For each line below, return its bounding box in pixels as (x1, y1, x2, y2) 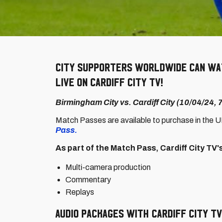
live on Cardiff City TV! (55, 75, 163, 89)
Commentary (65, 175, 111, 184)
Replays (65, 188, 94, 196)
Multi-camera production (65, 163, 151, 171)
